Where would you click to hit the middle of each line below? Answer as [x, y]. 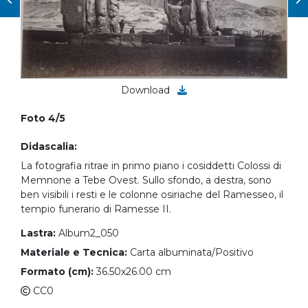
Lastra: [38, 233]
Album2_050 [89, 233]
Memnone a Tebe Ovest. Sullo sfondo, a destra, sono [146, 180]
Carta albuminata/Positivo [192, 253]
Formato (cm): [57, 272]
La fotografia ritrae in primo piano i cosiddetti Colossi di [151, 166]
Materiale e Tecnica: [74, 253]
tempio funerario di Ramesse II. [96, 209]
